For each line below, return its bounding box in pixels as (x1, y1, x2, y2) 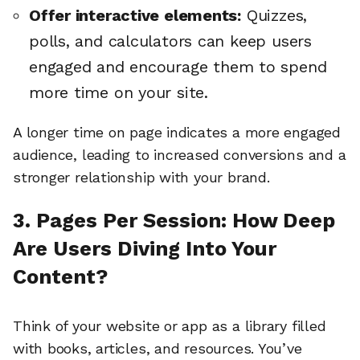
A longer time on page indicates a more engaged (13, 124, 341, 141)
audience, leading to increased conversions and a (13, 146, 346, 163)
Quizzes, (241, 6, 308, 25)
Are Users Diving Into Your (13, 235, 276, 260)
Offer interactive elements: (29, 6, 242, 25)
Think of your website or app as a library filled (13, 317, 326, 334)
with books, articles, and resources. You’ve (13, 339, 302, 357)
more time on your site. (29, 83, 208, 102)
